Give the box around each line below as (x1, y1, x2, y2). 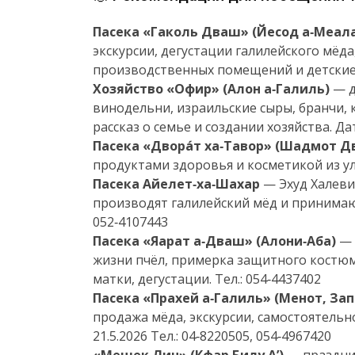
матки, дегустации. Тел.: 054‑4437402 (93, 270, 321, 288)
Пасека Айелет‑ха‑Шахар (93, 175, 260, 193)
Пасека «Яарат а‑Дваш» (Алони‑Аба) (93, 232, 336, 250)
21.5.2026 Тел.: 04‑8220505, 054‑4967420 (93, 327, 331, 345)
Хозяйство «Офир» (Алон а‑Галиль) (93, 80, 330, 97)
